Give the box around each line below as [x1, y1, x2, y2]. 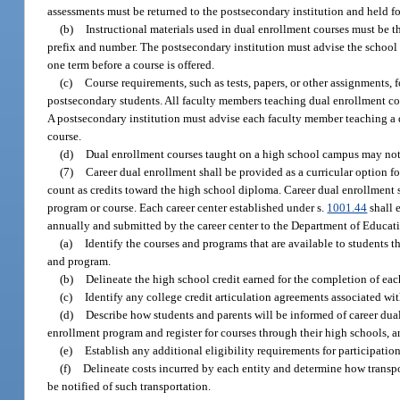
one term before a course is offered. [47, 57, 215, 71]
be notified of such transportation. [47, 379, 212, 393]
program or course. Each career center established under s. [47, 200, 328, 214]
